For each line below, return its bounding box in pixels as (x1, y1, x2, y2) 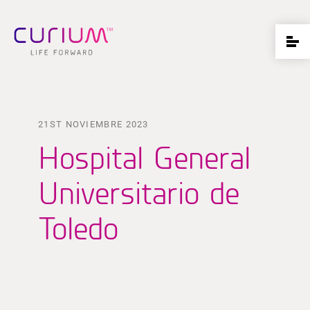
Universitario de (38, 173, 239, 212)
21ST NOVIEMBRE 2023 (38, 119, 149, 129)
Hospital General (38, 138, 250, 176)
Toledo (38, 208, 118, 247)
